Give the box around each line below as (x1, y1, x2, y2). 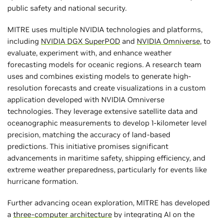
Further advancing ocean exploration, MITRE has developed (7, 198, 210, 207)
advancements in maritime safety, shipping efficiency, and (7, 153, 205, 163)
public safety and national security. (7, 3, 130, 13)
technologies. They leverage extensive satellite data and (7, 106, 198, 116)
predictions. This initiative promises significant (7, 141, 168, 151)
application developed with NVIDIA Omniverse (7, 94, 164, 104)
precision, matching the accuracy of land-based (7, 129, 170, 139)
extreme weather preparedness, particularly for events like (7, 164, 207, 174)
